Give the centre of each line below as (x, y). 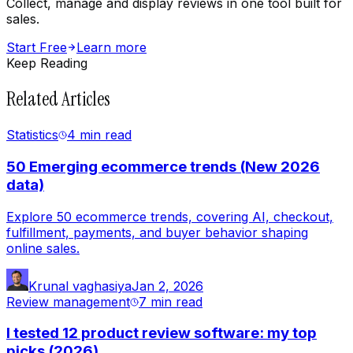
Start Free (37, 48)
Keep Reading (47, 63)
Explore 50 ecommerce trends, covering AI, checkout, (170, 216)
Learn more (111, 48)
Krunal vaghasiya (80, 286)
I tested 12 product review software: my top (162, 333)
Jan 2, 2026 (167, 286)
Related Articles (58, 99)
